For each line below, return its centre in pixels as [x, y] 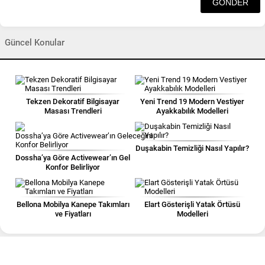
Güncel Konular [35, 43]
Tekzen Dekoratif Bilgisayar [73, 101]
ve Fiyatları [73, 214]
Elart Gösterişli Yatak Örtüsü [192, 204]
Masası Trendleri [73, 111]
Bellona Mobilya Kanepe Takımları [73, 204]
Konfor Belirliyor [73, 167]
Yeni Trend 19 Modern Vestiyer [192, 101]
